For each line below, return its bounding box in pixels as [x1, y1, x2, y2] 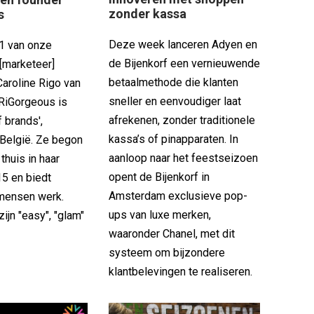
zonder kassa [108, 6, 186, 22]
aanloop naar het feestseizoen [108, 151, 258, 165]
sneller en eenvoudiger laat [108, 95, 241, 109]
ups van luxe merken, [108, 208, 211, 222]
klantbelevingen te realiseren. [108, 265, 252, 279]
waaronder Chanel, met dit [108, 227, 235, 241]
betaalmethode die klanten [108, 76, 238, 90]
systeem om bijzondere [108, 246, 225, 260]
